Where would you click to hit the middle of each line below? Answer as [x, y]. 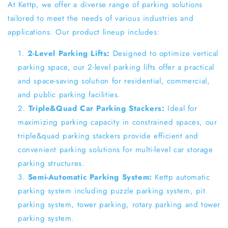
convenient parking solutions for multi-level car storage [116, 150]
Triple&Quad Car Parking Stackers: [96, 108]
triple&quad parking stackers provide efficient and [108, 136]
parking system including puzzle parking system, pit [112, 191]
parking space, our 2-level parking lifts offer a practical [116, 67]
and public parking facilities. [69, 95]
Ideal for [182, 108]
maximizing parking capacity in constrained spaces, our [118, 122]
